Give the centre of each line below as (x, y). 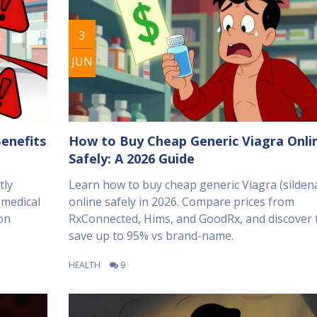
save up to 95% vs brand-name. (151, 236)
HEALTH (84, 265)
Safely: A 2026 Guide (131, 159)
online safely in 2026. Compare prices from (181, 202)
